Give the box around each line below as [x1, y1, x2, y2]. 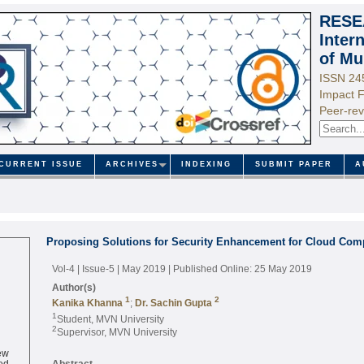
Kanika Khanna [51, 297, 125, 308]
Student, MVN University [56, 313, 164, 324]
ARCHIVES [106, 160, 159, 169]
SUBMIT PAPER [254, 160, 332, 169]
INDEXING [181, 160, 232, 169]
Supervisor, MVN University [56, 326, 177, 337]
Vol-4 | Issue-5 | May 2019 [51, 262, 168, 274]
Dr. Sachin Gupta [134, 297, 212, 308]
